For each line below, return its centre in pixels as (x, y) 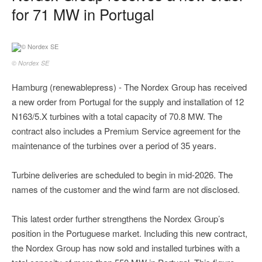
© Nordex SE (30, 63)
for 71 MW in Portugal (83, 14)
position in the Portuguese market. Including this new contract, (130, 233)
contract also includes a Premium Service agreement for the (126, 131)
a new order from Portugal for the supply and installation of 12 (128, 102)
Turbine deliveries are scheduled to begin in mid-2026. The (122, 175)
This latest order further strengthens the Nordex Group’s (118, 219)
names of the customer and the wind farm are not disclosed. (126, 189)
